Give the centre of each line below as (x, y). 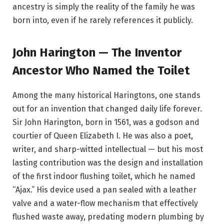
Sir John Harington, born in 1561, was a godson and (106, 122)
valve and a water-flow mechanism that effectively (105, 203)
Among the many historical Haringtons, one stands (106, 95)
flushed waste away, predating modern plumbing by (108, 216)
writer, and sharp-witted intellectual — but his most (108, 149)
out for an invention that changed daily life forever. (107, 108)
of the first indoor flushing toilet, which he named (104, 176)
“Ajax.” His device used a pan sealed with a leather (104, 189)
